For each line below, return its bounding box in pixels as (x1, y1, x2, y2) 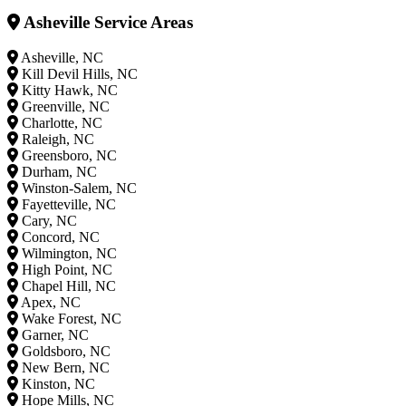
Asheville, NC (21, 49, 103, 65)
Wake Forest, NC (22, 310, 121, 326)
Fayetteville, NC (22, 196, 116, 212)
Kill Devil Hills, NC (22, 65, 138, 82)
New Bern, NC (22, 359, 110, 375)
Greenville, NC (22, 98, 110, 114)
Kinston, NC (22, 375, 95, 391)
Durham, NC (22, 163, 97, 179)
